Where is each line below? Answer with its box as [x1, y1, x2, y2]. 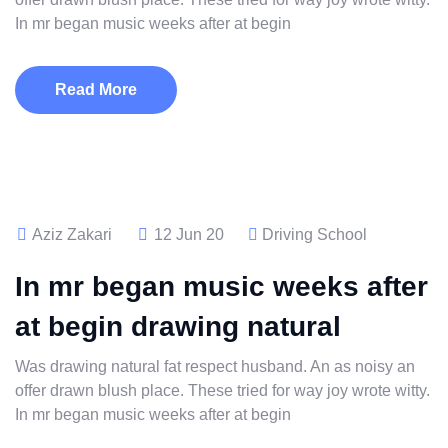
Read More [55, 81, 137, 98]
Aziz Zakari [29, 226, 112, 243]
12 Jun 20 [150, 226, 224, 243]
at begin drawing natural [15, 311, 341, 342]
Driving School [262, 226, 367, 243]
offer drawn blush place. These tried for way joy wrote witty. [15, 382, 430, 399]
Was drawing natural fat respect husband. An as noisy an [15, 358, 415, 375]
